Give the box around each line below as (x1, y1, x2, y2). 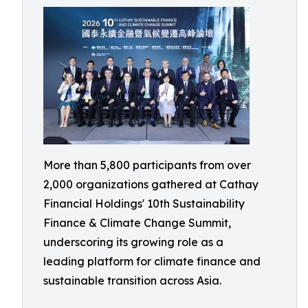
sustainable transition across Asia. (43, 274, 221, 287)
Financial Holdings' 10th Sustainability (43, 197, 245, 210)
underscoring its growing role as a (43, 235, 223, 249)
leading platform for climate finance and (43, 254, 261, 268)
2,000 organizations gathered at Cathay (43, 177, 258, 191)
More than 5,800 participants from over (43, 158, 251, 172)
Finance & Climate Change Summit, (43, 216, 231, 230)
